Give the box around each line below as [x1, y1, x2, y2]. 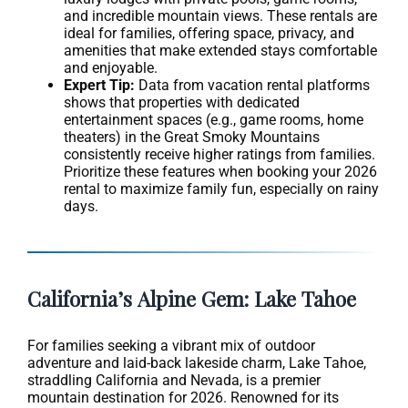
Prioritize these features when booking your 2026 [64, 162, 377, 180]
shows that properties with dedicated [64, 93, 300, 111]
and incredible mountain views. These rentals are [64, 6, 377, 25]
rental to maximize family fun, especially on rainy [64, 179, 379, 198]
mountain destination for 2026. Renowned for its [27, 388, 339, 406]
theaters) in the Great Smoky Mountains [64, 127, 320, 146]
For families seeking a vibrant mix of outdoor [27, 336, 315, 354]
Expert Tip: [64, 76, 135, 94]
